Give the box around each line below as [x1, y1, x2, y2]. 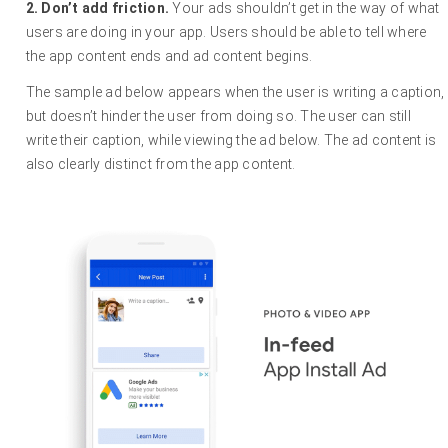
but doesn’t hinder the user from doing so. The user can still [25, 108, 411, 125]
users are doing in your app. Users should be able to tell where [25, 24, 427, 41]
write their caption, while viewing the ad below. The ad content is [25, 132, 437, 149]
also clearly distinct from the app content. [25, 156, 296, 173]
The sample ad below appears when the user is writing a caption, [25, 84, 445, 101]
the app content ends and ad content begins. [25, 48, 313, 65]
